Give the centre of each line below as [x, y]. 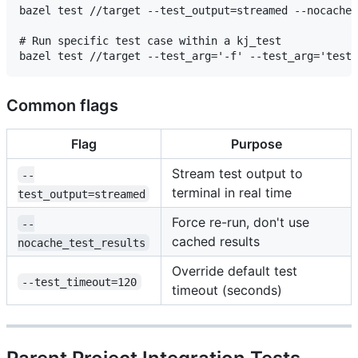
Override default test [235, 271]
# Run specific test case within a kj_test [150, 41]
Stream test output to [237, 174]
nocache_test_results [82, 243]
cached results [216, 242]
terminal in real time [232, 193]
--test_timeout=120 [80, 282]
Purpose [256, 144]
